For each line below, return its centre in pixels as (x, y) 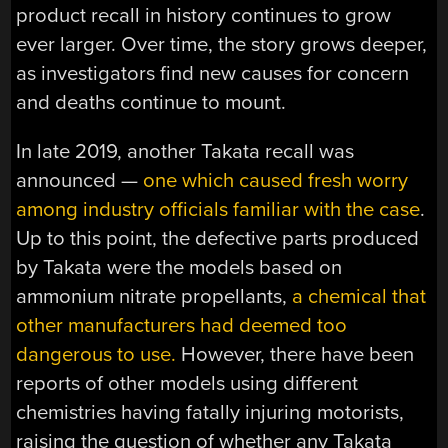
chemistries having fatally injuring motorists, (210, 413)
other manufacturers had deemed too (182, 326)
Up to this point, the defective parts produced (218, 239)
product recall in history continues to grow (204, 15)
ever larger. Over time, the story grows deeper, (222, 44)
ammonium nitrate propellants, (154, 297)
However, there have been (295, 355)
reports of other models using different (187, 384)
